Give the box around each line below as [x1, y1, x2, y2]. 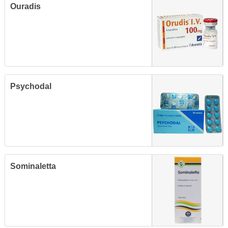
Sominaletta [10, 162, 56, 170]
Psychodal [10, 82, 51, 91]
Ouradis [10, 2, 41, 11]
